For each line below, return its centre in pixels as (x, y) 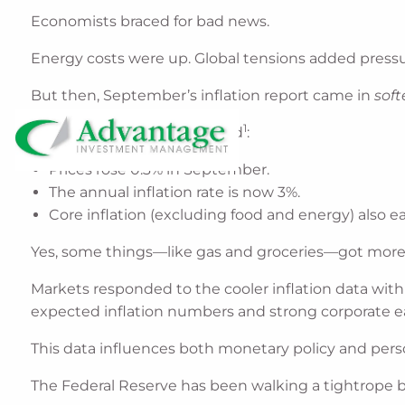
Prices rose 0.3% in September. (160, 170)
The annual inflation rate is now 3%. (175, 193)
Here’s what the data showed (137, 133)
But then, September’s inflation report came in (203, 96)
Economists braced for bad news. (151, 22)
